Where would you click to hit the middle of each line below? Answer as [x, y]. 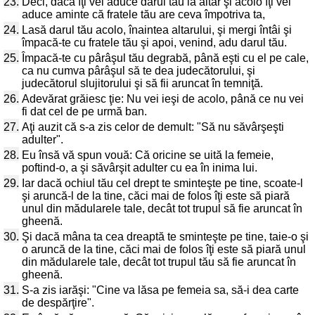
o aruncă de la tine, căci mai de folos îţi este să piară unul [164, 249]
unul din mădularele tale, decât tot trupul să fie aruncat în [162, 208]
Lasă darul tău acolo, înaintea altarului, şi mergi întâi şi [157, 30]
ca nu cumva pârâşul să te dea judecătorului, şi [139, 71]
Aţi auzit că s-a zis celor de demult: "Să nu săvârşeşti [153, 127]
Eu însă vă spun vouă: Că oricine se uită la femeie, [148, 155]
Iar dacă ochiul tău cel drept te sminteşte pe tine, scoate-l [162, 183]
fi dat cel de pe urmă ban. [84, 111]
